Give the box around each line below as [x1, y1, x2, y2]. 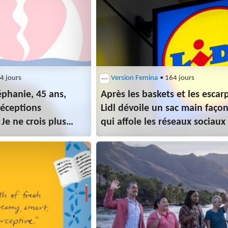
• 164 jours [158, 74, 195, 82]
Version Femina [111, 74, 158, 82]
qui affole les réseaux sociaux [101, 117, 226, 128]
